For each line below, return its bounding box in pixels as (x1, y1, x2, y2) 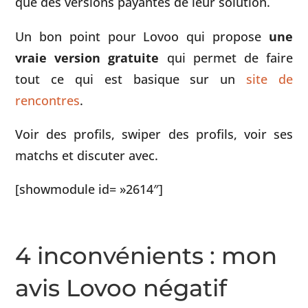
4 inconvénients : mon (15, 241, 278, 270)
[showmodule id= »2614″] (15, 180, 164, 198)
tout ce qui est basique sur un (15, 69, 246, 87)
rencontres (15, 91, 80, 109)
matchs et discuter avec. (15, 146, 159, 164)
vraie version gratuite (15, 48, 159, 66)
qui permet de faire (159, 48, 293, 66)
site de (245, 69, 293, 87)
